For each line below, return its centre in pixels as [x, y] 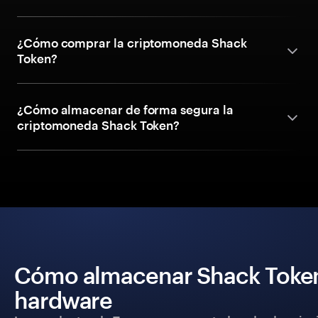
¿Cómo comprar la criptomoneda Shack [132, 43]
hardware [64, 300]
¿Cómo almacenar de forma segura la [125, 109]
